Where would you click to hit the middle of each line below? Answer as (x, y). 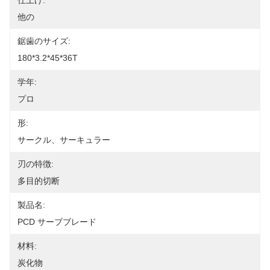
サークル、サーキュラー (64, 140)
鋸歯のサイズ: (44, 41)
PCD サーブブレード (57, 222)
